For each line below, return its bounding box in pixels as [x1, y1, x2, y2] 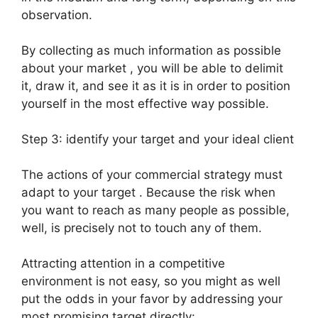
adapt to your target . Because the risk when [21, 185, 275, 199]
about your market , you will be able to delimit [21, 61, 283, 75]
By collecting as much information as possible [21, 43, 281, 57]
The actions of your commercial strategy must [21, 168, 283, 182]
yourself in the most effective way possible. [21, 97, 269, 111]
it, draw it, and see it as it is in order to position [21, 79, 290, 93]
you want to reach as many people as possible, [21, 203, 290, 217]
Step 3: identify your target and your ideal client [21, 132, 294, 146]
